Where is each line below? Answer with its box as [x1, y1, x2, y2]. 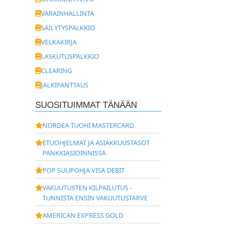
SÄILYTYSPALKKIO [40, 23, 95, 32]
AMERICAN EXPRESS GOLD [42, 211, 123, 220]
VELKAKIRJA [40, 37, 77, 47]
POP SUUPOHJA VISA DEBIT [42, 166, 125, 175]
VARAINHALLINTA [40, 9, 94, 18]
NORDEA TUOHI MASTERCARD [42, 121, 134, 130]
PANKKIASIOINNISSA [42, 148, 106, 157]
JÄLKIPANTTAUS [40, 80, 88, 89]
